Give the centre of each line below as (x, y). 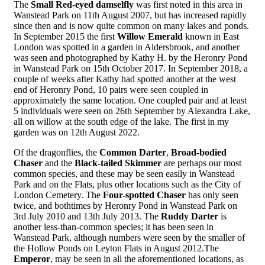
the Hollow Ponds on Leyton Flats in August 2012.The (116, 248)
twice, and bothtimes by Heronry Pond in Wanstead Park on (125, 206)
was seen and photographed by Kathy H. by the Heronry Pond (130, 58)
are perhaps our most (201, 163)
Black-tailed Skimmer (117, 163)
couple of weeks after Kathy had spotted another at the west (125, 79)
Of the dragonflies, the (56, 153)
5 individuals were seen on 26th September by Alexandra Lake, (132, 111)
